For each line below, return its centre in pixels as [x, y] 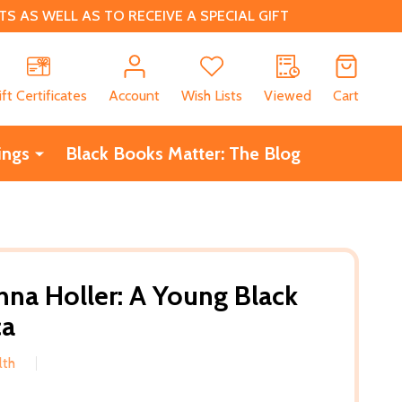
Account [134, 95]
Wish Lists [212, 95]
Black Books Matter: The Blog [183, 153]
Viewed [288, 95]
